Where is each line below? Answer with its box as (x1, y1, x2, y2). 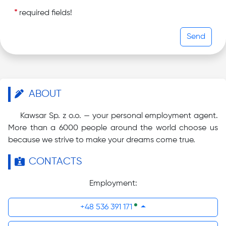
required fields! (17, 9, 72, 18)
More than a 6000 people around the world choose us (8, 124, 218, 133)
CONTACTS (29, 156, 82, 167)
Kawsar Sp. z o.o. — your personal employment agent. (20, 112, 218, 121)
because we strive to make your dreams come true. (8, 136, 195, 145)
